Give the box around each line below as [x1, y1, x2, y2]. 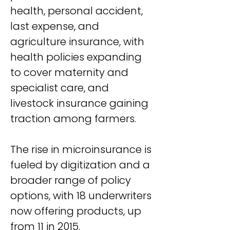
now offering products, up [10, 204, 144, 218]
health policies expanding [10, 50, 144, 64]
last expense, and [10, 19, 102, 33]
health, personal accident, [10, 4, 145, 18]
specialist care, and [10, 81, 111, 95]
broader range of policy [10, 173, 133, 187]
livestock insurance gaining [10, 96, 151, 110]
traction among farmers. [10, 111, 136, 126]
